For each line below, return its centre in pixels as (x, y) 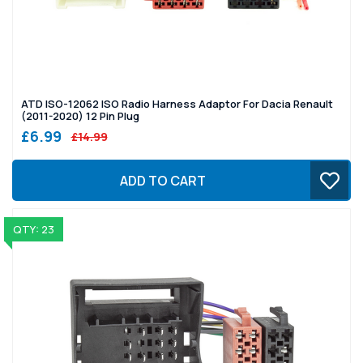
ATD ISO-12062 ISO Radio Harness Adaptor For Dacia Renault (177, 104)
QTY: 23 (33, 230)
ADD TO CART (162, 180)
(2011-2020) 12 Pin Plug (80, 116)
